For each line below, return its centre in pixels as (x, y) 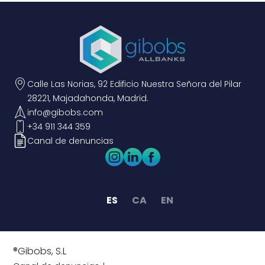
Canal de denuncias (71, 140)
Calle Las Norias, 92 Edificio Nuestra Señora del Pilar (135, 84)
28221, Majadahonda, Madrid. (88, 98)
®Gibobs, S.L (40, 251)
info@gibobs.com (65, 112)
